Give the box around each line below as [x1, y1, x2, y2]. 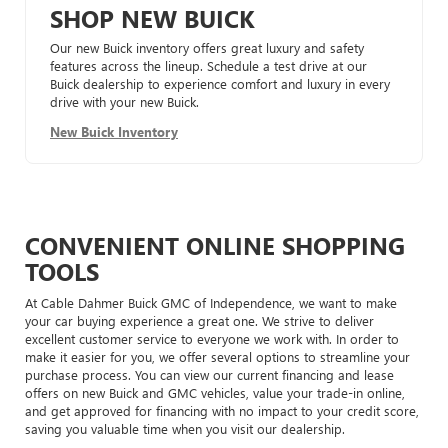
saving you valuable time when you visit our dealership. [25, 419, 345, 437]
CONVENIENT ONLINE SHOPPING [25, 228, 405, 261]
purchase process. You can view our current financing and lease [25, 365, 394, 383]
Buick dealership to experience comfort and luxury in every [50, 74, 390, 92]
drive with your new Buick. [50, 92, 199, 110]
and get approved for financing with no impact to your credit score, [25, 401, 419, 419]
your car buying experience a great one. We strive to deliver [25, 311, 374, 329]
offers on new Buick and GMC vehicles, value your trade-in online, [25, 383, 405, 401]
